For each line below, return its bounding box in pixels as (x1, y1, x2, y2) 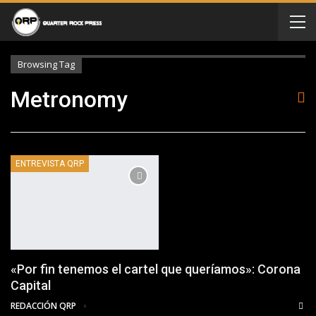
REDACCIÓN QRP (11, 300, 78, 312)
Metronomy (11, 86, 128, 113)
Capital (11, 278, 51, 293)
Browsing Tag (18, 58, 75, 71)
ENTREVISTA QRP (16, 159, 84, 169)
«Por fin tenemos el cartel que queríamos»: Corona (11, 262, 300, 277)
